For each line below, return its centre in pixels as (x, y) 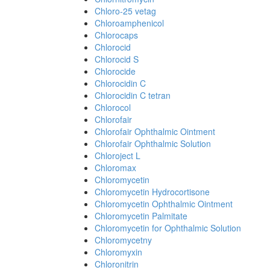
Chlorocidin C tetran (133, 95)
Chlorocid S (117, 59)
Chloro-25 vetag (125, 11)
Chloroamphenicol (129, 23)
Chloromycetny (123, 240)
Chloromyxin (118, 252)
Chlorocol (113, 107)
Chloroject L (118, 155)
